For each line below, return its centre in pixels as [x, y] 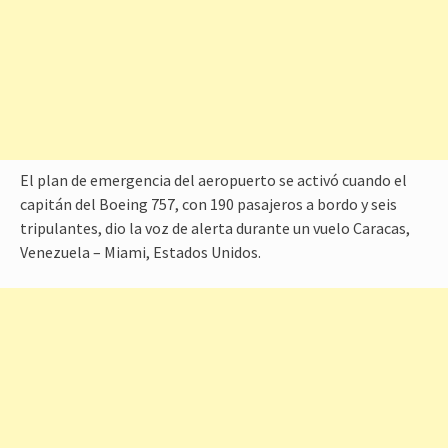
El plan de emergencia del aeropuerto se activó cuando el [213, 180]
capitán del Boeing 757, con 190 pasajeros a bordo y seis [208, 204]
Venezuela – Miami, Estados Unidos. [140, 252]
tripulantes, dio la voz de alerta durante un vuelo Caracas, [215, 228]
